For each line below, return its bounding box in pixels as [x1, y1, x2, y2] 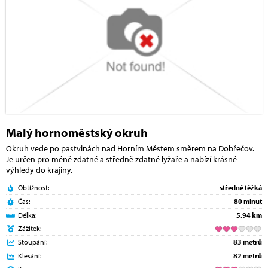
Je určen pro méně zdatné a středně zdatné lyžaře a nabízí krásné [6, 154, 237, 165]
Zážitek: [18, 224, 41, 233]
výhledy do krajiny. [6, 165, 72, 176]
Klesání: [18, 251, 41, 261]
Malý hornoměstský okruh [6, 125, 148, 141]
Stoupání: [18, 237, 47, 247]
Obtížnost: [18, 183, 49, 193]
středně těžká [220, 183, 262, 193]
